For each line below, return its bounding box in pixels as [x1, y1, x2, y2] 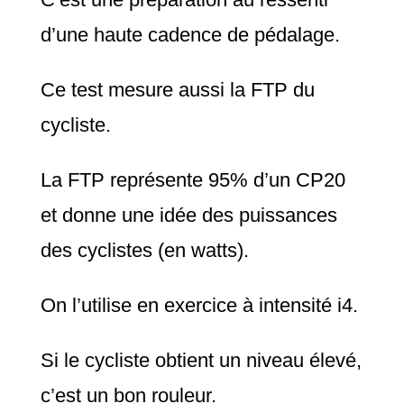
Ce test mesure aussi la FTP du [40, 78, 315, 102]
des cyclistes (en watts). [40, 239, 249, 262]
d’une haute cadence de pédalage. [40, 23, 340, 47]
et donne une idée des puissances [40, 204, 337, 227]
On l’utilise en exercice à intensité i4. [40, 294, 358, 317]
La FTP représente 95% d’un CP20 [40, 169, 345, 192]
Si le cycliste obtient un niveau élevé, [40, 349, 362, 372]
